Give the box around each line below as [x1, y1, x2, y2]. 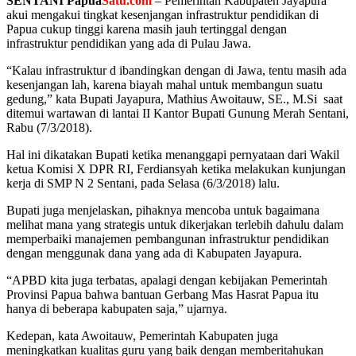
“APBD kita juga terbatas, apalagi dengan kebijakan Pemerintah [6, 273, 327, 287]
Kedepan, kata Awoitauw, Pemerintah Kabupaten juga [6, 328, 278, 342]
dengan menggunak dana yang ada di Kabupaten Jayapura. [6, 246, 302, 260]
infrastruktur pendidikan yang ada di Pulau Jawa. [6, 36, 251, 50]
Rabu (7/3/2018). [6, 120, 92, 134]
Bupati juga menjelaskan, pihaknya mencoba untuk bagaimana [6, 203, 319, 217]
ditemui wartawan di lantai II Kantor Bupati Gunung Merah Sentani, [6, 106, 349, 120]
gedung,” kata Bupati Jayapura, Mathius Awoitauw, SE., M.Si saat [6, 91, 342, 106]
